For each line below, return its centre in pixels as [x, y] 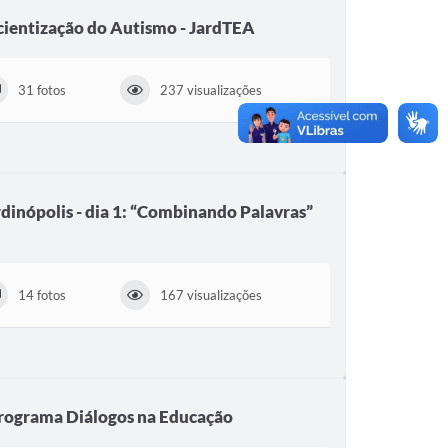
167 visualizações [211, 294]
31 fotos [41, 89]
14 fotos [41, 294]
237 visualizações [211, 89]
